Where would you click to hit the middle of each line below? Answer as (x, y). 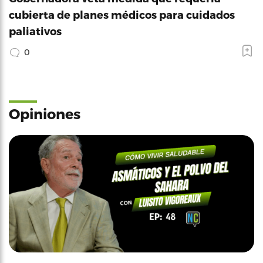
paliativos (35, 31)
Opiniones (45, 114)
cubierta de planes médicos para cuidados (122, 14)
